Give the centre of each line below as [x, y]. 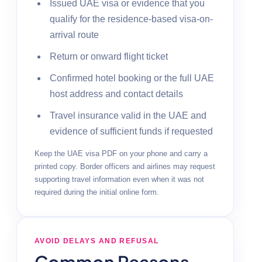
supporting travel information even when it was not [119, 179]
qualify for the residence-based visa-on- [131, 19]
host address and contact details [116, 94]
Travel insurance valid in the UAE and [128, 115]
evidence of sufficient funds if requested [131, 131]
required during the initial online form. [97, 192]
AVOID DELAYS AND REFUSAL [97, 241]
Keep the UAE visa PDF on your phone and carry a [121, 153]
